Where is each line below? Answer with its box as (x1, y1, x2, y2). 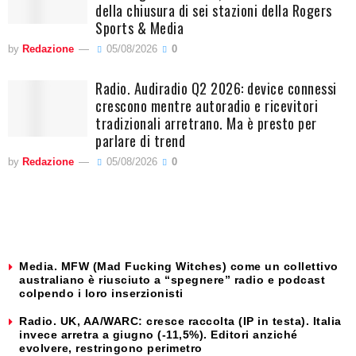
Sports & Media (95, 17, 184, 38)
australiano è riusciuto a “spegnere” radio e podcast (19, 273, 325, 286)
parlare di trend (95, 130, 185, 151)
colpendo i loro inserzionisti (19, 286, 184, 300)
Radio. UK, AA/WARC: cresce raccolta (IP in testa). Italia (19, 314, 342, 327)
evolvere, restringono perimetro (19, 341, 203, 354)
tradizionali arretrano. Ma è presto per (95, 112, 317, 133)
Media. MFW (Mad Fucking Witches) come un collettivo (19, 259, 339, 273)
